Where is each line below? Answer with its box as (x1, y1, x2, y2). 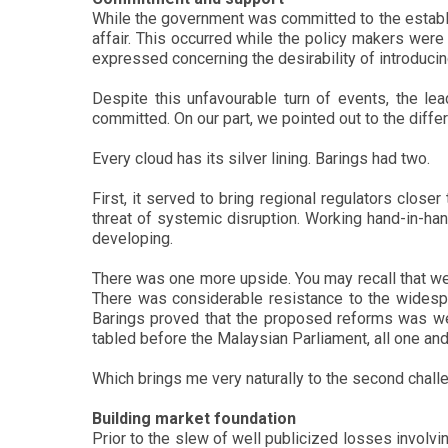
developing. (92, 229, 173, 248)
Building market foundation (92, 409, 296, 428)
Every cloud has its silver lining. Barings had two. (92, 149, 430, 168)
